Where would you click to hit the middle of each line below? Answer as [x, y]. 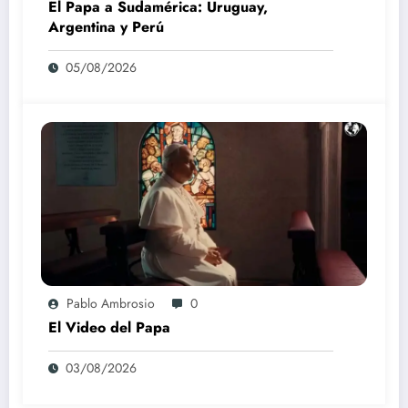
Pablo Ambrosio [111, 304]
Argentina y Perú [106, 27]
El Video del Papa [109, 328]
